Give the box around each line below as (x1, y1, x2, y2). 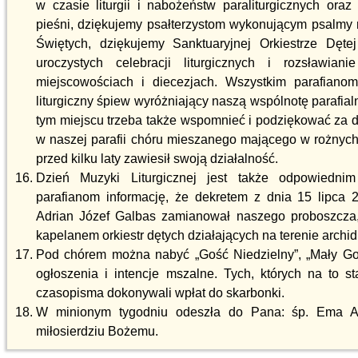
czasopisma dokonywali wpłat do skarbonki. (36, 286, 284, 300)
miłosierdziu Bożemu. (36, 324, 158, 338)
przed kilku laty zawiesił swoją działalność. (36, 152, 278, 165)
